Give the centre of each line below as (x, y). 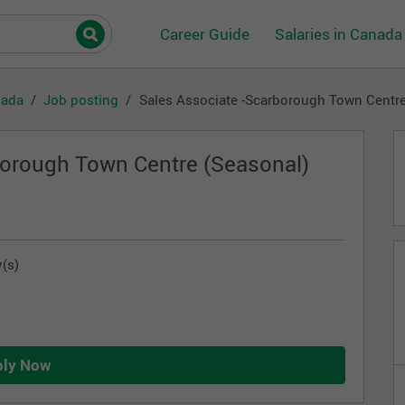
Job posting (81, 99)
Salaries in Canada (339, 33)
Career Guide (205, 33)
